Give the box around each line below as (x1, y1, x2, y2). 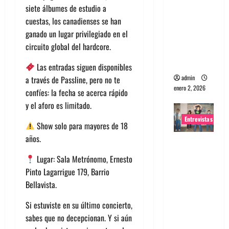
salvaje (173, 213, 199, 226)
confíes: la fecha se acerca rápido (26, 86, 128, 99)
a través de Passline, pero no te (26, 73, 120, 86)
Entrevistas (184, 114, 213, 123)
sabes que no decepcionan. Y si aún (26, 211, 132, 224)
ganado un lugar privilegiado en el (26, 27, 128, 40)
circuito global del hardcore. (26, 40, 111, 53)
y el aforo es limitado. (26, 99, 91, 111)
